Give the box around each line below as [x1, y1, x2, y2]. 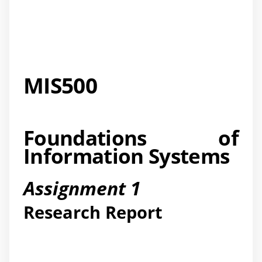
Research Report [23, 200, 163, 224]
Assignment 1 [23, 175, 141, 201]
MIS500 [23, 70, 97, 100]
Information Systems [23, 142, 230, 170]
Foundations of [23, 124, 239, 152]
